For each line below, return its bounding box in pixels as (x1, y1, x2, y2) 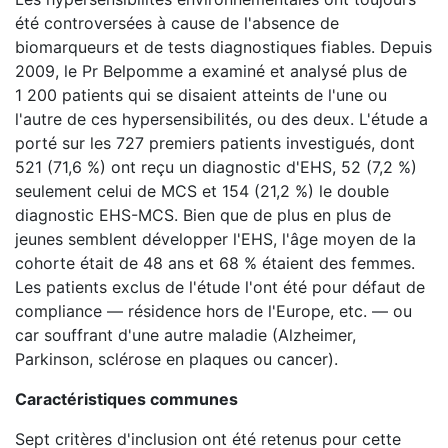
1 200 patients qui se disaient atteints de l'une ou (15, 85, 387, 105)
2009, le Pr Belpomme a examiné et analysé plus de (15, 61, 407, 81)
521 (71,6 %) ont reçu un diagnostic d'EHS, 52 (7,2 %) (15, 157, 417, 177)
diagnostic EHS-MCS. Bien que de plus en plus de (15, 205, 391, 225)
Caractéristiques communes (15, 389, 238, 409)
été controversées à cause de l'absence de (15, 13, 339, 33)
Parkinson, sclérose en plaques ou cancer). (15, 349, 338, 369)
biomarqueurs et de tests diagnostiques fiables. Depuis (15, 37, 432, 57)
